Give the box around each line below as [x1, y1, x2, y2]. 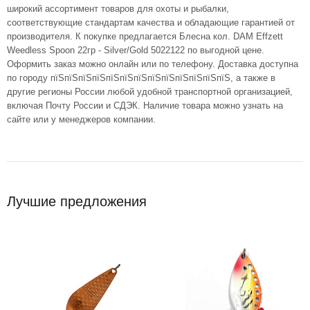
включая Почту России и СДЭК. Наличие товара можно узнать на [7, 100, 283, 111]
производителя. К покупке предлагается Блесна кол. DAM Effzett [7, 31, 283, 42]
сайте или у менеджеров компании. [7, 114, 156, 125]
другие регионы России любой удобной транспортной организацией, [7, 86, 293, 98]
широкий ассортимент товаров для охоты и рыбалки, [7, 3, 229, 15]
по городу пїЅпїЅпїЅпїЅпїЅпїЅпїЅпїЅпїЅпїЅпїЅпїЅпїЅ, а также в [7, 73, 275, 84]
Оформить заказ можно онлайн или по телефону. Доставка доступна [7, 59, 298, 70]
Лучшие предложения [7, 194, 147, 210]
